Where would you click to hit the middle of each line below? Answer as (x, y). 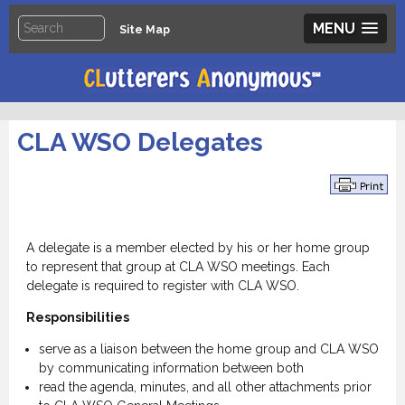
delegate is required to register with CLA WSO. (162, 286)
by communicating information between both (171, 368)
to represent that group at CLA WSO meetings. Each (178, 267)
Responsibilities (77, 317)
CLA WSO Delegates (140, 142)
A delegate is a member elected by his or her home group (198, 248)
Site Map (145, 29)
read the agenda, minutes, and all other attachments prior (205, 387)
